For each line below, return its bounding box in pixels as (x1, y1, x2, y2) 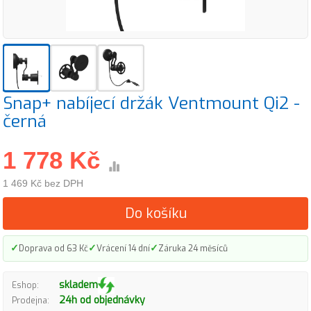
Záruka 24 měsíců (158, 242, 228, 254)
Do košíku (124, 204, 187, 223)
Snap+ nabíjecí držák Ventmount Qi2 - (3, 92, 300, 115)
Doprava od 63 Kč (19, 242, 88, 254)
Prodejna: (12, 294, 49, 306)
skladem (59, 278, 98, 292)
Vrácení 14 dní (96, 242, 150, 254)
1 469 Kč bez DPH (3, 178, 83, 189)
